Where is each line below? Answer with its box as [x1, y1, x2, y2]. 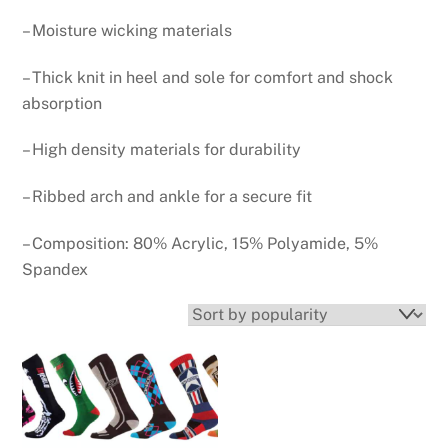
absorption [22, 93, 103, 113]
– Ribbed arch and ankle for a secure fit [22, 187, 313, 207]
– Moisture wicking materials [22, 20, 233, 40]
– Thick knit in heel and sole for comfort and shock [22, 67, 394, 87]
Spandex [22, 260, 89, 280]
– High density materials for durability [22, 140, 302, 160]
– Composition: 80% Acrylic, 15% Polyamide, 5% [22, 234, 379, 254]
